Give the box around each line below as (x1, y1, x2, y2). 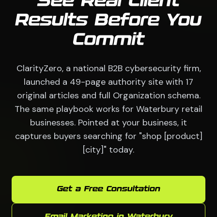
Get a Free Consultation (57, 185, 160, 193)
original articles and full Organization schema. (16, 89, 201, 101)
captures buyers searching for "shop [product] (15, 130, 202, 142)
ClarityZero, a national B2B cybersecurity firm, (16, 62, 201, 74)
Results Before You (15, 12, 201, 29)
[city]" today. (83, 143, 134, 155)
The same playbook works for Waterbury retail (15, 103, 202, 115)
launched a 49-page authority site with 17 (24, 76, 193, 88)
